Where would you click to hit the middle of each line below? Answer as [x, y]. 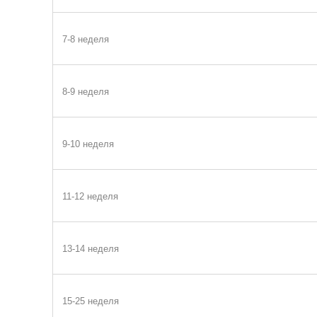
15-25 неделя [90, 301]
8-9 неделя [85, 92]
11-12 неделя [90, 197]
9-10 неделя [88, 144]
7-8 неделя [85, 40]
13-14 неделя [90, 249]
